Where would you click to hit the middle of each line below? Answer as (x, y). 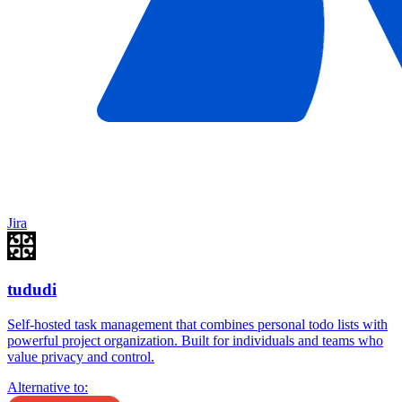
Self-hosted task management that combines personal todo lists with (197, 324)
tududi (32, 290)
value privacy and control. (81, 357)
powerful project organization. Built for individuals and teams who (195, 341)
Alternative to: (48, 387)
